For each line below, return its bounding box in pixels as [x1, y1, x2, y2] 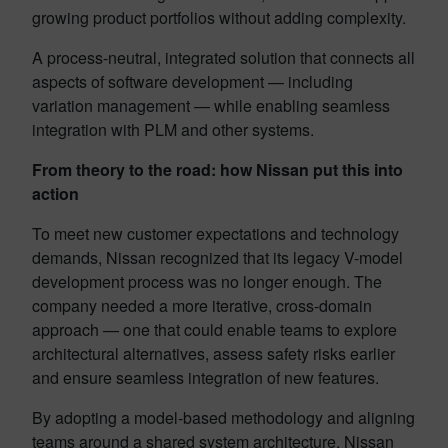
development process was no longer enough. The [32, 269, 382, 293]
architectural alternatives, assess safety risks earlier [32, 341, 395, 365]
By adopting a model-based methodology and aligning [32, 405, 415, 429]
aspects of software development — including [32, 69, 353, 93]
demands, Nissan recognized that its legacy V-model [32, 245, 403, 269]
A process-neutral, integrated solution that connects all [32, 45, 415, 69]
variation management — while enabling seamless [32, 93, 390, 117]
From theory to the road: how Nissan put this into [32, 157, 403, 181]
